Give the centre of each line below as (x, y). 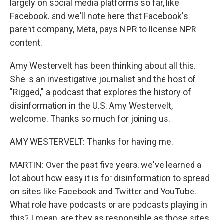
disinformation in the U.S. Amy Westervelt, (91, 105)
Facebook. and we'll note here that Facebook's (99, 16)
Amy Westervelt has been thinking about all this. (103, 66)
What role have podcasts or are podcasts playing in (109, 205)
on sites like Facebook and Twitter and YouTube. (103, 191)
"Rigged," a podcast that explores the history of (100, 92)
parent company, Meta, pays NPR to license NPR (103, 29)
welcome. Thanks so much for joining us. (90, 119)
